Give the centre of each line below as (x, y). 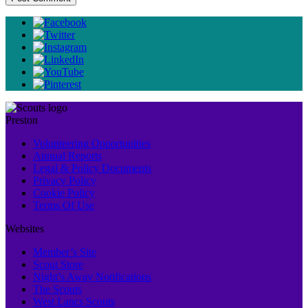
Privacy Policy (65, 180)
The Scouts (57, 289)
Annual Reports (67, 155)
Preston (22, 120)
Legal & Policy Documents (92, 168)
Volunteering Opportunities (92, 143)
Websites (25, 228)
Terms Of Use (64, 205)
